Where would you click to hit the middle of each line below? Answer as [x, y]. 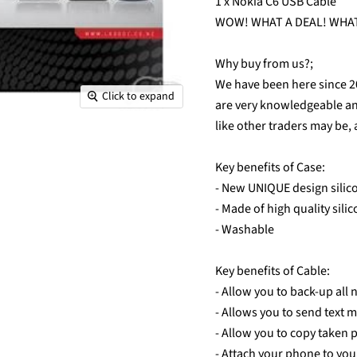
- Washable [245, 230]
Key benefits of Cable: [273, 271]
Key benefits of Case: [270, 168]
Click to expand [139, 97]
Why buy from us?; [264, 64]
